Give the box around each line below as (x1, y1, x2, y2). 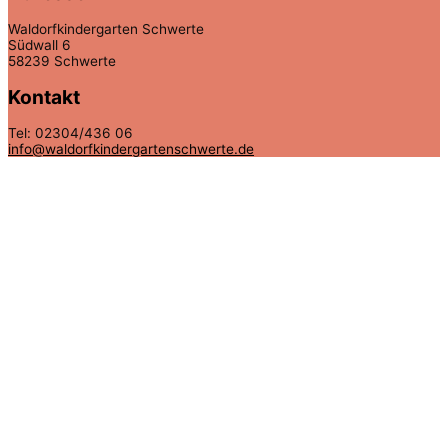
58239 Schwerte (8, 53, 116, 70)
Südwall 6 (8, 37, 71, 54)
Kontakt (8, 85, 80, 110)
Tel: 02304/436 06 (8, 125, 133, 142)
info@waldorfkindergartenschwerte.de (8, 141, 254, 158)
